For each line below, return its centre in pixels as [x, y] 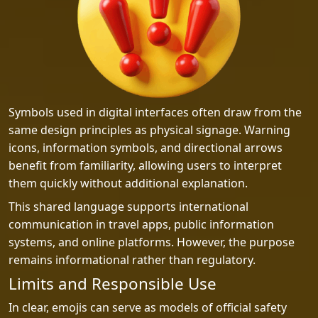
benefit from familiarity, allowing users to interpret [145, 165]
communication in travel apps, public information [141, 224]
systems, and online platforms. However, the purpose [152, 242]
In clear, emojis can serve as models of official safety [148, 307]
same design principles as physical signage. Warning [149, 130]
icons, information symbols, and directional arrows [146, 148]
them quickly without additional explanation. [128, 183]
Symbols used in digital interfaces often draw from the [155, 112]
